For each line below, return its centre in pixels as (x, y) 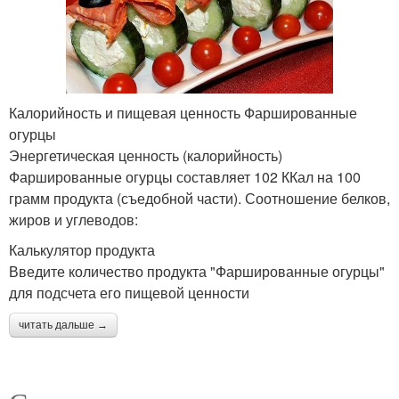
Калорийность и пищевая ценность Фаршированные (183, 112)
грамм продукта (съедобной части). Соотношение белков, (199, 198)
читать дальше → (63, 325)
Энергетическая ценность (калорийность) (146, 155)
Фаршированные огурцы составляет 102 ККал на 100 (185, 176)
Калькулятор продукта (82, 249)
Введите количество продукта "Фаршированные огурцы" (197, 271)
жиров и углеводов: (73, 219)
